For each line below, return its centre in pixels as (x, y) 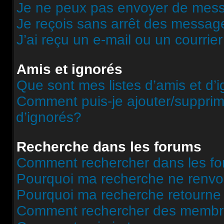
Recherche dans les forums (109, 147)
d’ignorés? (49, 117)
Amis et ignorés (69, 69)
